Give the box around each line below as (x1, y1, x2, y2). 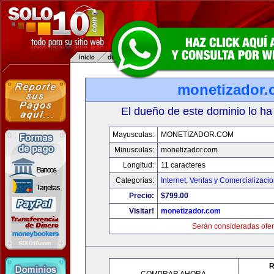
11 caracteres (161, 161, 206, 169)
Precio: (129, 191, 154, 200)
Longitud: (123, 161, 154, 169)
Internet (161, 176, 186, 185)
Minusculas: (114, 146, 154, 154)
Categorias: (116, 176, 154, 185)
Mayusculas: (113, 130, 154, 139)
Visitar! (129, 207, 154, 215)
